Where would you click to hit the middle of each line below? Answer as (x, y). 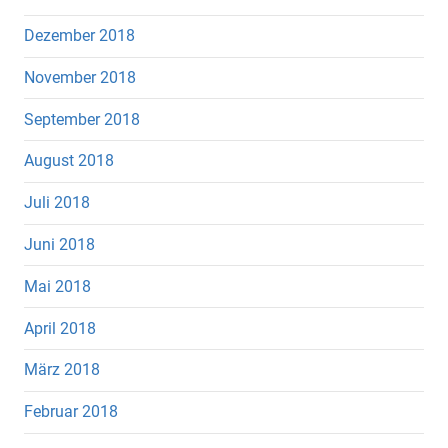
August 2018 (69, 161)
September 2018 (82, 119)
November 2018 (80, 77)
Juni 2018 (59, 245)
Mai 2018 (57, 286)
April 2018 (60, 328)
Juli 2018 (57, 203)
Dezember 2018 (79, 36)
